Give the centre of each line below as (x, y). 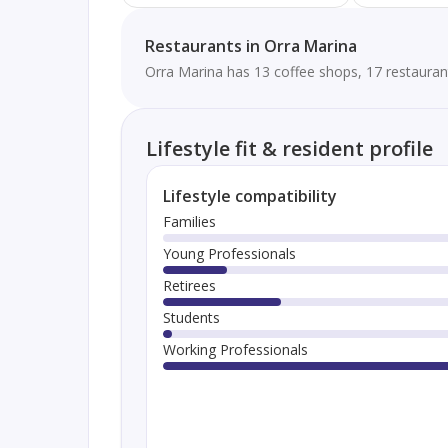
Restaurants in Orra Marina (250, 45)
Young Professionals (229, 253)
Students (191, 317)
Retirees (189, 285)
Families (189, 221)
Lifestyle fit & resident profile (289, 148)
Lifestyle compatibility (249, 195)
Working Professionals (235, 349)
